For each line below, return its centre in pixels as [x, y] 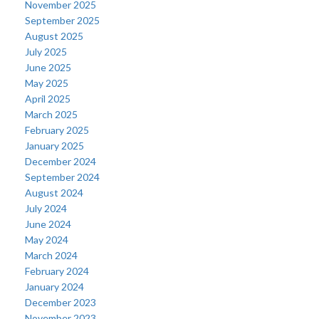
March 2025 [51, 114]
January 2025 [54, 146]
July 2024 [46, 208]
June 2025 [48, 67]
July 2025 [46, 52]
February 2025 [57, 130]
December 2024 [61, 161]
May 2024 [47, 240]
